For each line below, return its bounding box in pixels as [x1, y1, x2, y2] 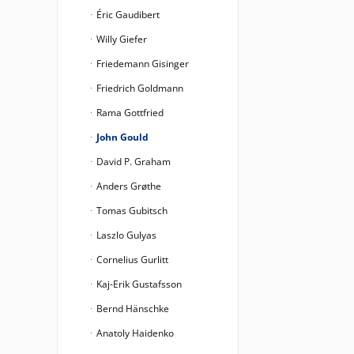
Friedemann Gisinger [94, 57, 189, 70]
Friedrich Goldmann [94, 81, 183, 95]
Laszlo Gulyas [94, 228, 156, 242]
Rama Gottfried [94, 106, 164, 119]
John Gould [94, 130, 149, 144]
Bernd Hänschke [94, 302, 169, 315]
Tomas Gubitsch [94, 204, 168, 217]
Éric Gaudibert [94, 8, 160, 21]
